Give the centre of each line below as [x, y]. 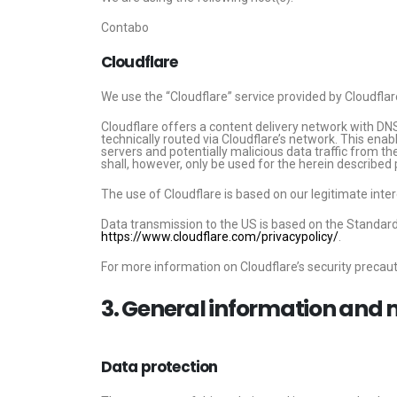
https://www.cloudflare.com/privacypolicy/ [220, 237]
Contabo [125, 27]
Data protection [160, 367]
